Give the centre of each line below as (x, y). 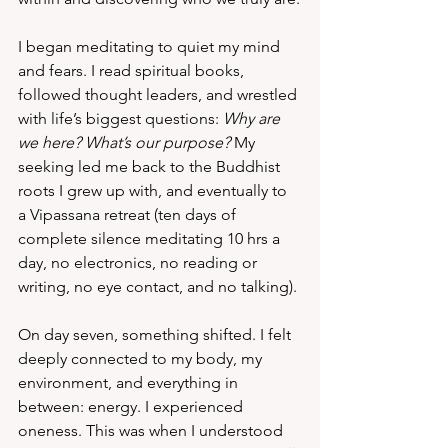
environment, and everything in (130, 382)
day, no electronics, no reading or (139, 262)
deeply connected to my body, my (142, 358)
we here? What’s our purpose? (124, 142)
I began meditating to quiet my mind (151, 46)
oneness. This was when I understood (152, 430)
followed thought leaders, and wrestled (159, 94)
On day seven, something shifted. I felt (156, 334)
